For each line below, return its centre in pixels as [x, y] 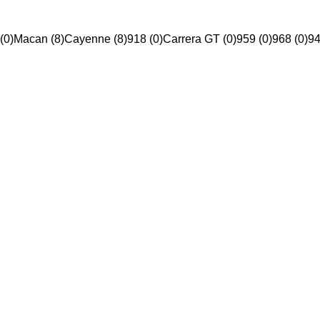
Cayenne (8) [96, 39]
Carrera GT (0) [200, 39]
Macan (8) [39, 39]
